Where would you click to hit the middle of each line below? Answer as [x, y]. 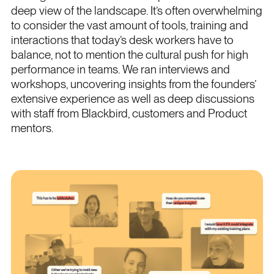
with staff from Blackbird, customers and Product [129, 113]
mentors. [32, 128]
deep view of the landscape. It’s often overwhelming [136, 10]
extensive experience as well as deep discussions [132, 98]
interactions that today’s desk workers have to [122, 40]
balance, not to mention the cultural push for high [129, 54]
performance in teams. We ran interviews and [120, 69]
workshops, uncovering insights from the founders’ [133, 84]
